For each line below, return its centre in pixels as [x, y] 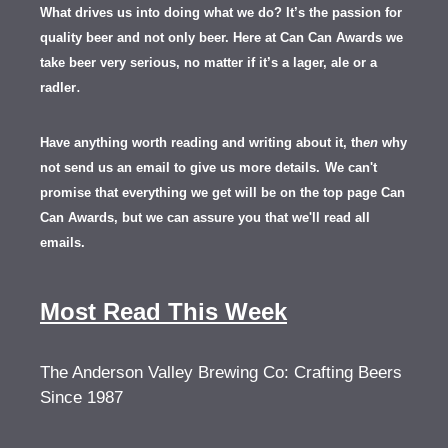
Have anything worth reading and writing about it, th [201, 142]
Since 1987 [81, 397]
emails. [62, 242]
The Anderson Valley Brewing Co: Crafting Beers [221, 372]
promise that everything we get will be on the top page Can [222, 192]
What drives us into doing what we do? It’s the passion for [221, 12]
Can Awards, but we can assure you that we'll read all [205, 217]
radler [58, 87]
